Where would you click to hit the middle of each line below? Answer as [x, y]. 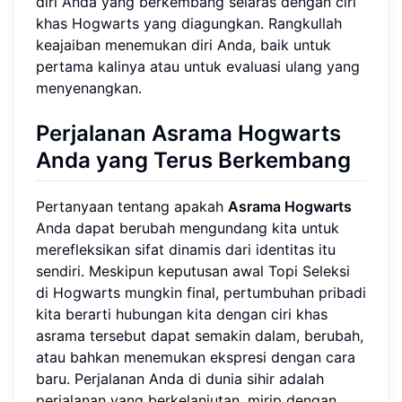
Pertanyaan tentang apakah [132, 207]
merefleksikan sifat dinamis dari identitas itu [186, 250]
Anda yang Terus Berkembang [193, 161]
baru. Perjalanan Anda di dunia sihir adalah [180, 379]
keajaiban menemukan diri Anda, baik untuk [184, 45]
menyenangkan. [89, 88]
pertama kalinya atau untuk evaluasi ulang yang [198, 67]
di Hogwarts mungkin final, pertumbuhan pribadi [201, 293]
